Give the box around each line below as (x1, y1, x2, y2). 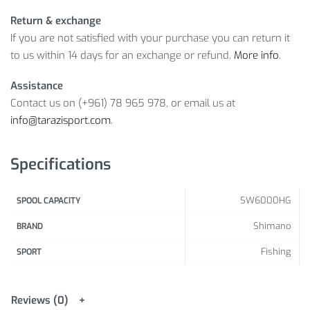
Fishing (260, 246, 291, 258)
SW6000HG (239, 194, 291, 207)
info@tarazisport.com (10, 113, 111, 127)
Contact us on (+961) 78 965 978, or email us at (10, 95, 235, 110)
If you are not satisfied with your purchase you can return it (10, 31, 290, 46)
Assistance (10, 78, 63, 93)
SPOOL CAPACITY (17, 195, 81, 207)
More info (234, 48, 279, 63)
